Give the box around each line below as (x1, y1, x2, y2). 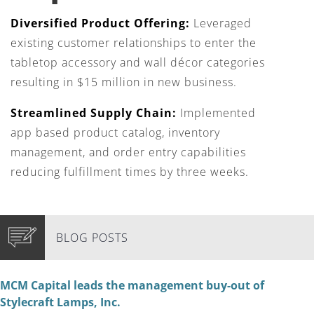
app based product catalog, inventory (11, 125, 220, 140)
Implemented (177, 105, 256, 121)
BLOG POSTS (56, 230, 128, 245)
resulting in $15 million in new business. (11, 74, 237, 90)
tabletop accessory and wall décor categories (11, 55, 265, 70)
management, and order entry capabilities (11, 144, 246, 160)
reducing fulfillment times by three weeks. (11, 164, 249, 179)
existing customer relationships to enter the (11, 35, 257, 50)
